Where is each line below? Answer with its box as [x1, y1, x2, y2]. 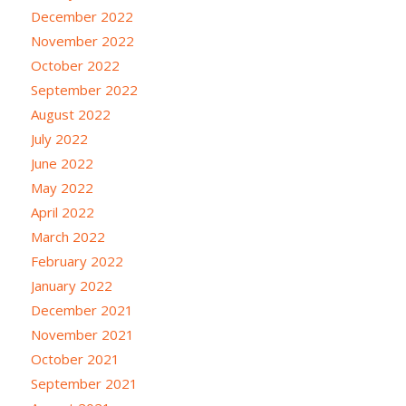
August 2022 [30, 105, 111, 124]
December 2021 [30, 301, 133, 320]
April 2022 [30, 203, 94, 222]
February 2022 [30, 252, 123, 271]
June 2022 [30, 154, 93, 173]
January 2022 [30, 276, 112, 295]
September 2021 [30, 374, 138, 393]
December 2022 [30, 7, 133, 26]
